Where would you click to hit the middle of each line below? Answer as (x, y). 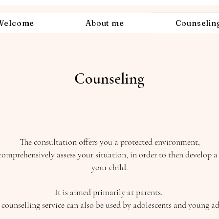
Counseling (109, 78)
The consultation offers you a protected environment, (109, 142)
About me (105, 23)
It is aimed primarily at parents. (109, 192)
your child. (109, 167)
